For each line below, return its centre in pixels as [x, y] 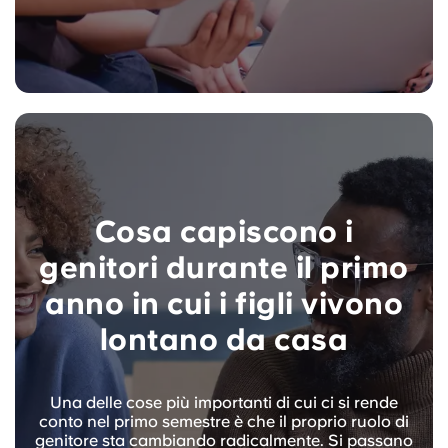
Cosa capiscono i [224, 231]
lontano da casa [224, 339]
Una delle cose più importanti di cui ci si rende [224, 403]
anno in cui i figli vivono [224, 303]
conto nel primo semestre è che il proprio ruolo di [224, 422]
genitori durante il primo [224, 267]
